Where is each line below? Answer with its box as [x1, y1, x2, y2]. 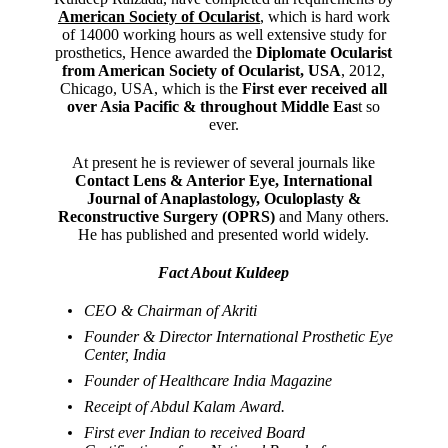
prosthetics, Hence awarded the [55, 43, 253, 61]
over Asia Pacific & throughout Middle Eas [67, 97, 359, 115]
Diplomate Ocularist [256, 43, 393, 61]
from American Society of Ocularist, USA [62, 61, 342, 79]
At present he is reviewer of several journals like [72, 153, 376, 171]
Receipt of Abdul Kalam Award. [84, 397, 286, 415]
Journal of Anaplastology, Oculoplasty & [86, 189, 361, 207]
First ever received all [242, 79, 388, 97]
